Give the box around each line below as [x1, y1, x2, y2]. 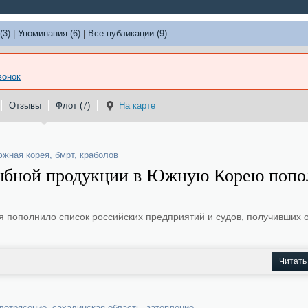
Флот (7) [56, 100, 90, 111]
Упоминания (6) [18, 28, 80, 38]
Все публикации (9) [88, 28, 167, 38]
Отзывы [9, 100, 41, 111]
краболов [80, 150, 118, 160]
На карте [119, 100, 155, 111]
